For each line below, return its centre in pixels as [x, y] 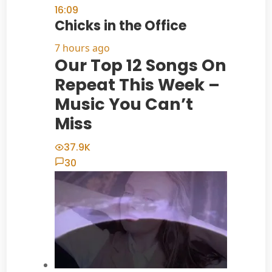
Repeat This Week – [137, 85]
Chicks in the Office [120, 26]
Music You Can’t [124, 104]
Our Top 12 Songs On [140, 66]
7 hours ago [82, 48]
